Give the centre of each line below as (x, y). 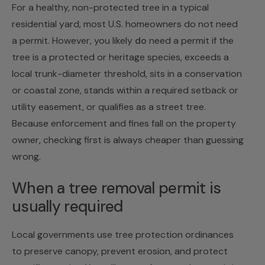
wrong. (26, 157)
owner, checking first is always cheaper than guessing (128, 140)
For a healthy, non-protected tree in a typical (110, 8)
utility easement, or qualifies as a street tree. (109, 107)
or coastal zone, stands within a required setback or (125, 91)
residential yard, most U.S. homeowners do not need (125, 24)
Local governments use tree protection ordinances (123, 235)
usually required (67, 207)
